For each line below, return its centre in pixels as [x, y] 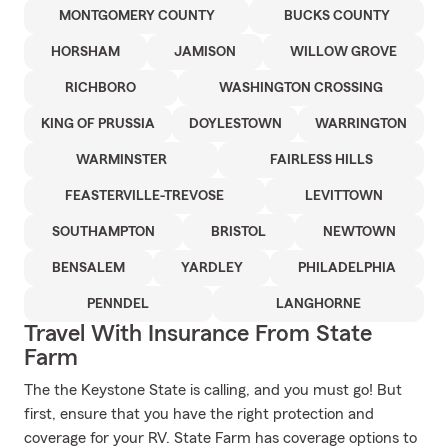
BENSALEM [88, 268]
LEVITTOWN [344, 196]
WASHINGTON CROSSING [300, 88]
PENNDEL [118, 304]
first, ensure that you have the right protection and [199, 414]
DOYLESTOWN [235, 124]
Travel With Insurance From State [198, 334]
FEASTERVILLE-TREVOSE [144, 196]
